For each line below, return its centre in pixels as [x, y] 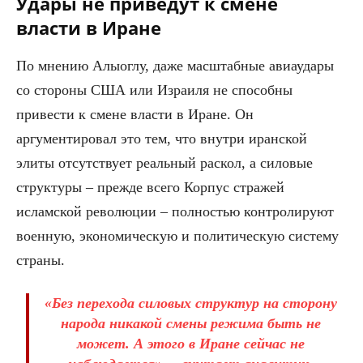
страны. [41, 261]
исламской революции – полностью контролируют [175, 212]
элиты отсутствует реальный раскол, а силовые [164, 163]
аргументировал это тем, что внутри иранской [162, 139]
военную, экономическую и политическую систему [177, 236]
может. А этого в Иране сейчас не [190, 344]
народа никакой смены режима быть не [190, 324]
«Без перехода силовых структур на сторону [190, 303]
